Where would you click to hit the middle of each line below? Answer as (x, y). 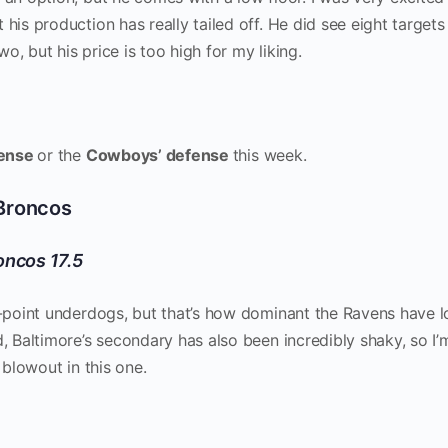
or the (61, 155)
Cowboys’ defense (159, 155)
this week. (272, 155)
